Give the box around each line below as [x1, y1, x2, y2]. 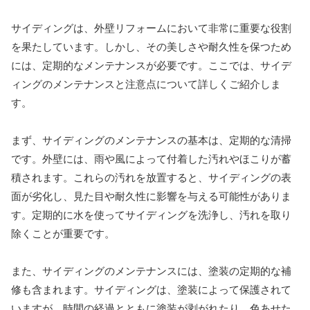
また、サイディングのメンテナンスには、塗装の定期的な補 [11, 264, 291, 277]
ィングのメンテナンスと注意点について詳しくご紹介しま [11, 77, 281, 90]
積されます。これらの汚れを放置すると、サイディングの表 [11, 171, 291, 183]
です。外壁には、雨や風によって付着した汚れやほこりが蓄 [11, 152, 291, 165]
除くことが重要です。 [11, 227, 115, 239]
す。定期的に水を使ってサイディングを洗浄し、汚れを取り [11, 208, 291, 221]
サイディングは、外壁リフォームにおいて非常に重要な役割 [11, 21, 291, 34]
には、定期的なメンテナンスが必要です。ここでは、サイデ [11, 59, 291, 71]
